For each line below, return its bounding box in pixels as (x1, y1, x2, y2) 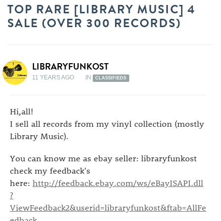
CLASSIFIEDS (95, 75, 127, 80)
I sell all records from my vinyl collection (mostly (10, 118, 204, 129)
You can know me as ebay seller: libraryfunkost (10, 152, 199, 163)
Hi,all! (10, 106, 34, 116)
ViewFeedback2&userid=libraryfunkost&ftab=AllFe (10, 202, 206, 213)
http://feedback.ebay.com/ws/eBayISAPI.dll (33, 177, 203, 188)
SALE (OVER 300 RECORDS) (7, 14, 181, 32)
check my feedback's (10, 165, 90, 176)
